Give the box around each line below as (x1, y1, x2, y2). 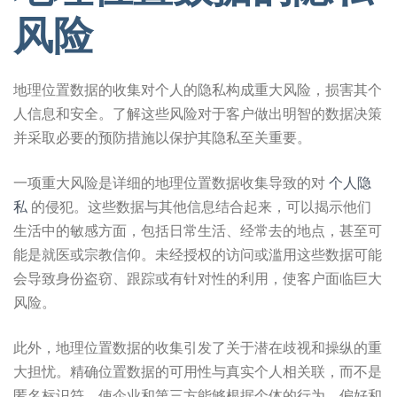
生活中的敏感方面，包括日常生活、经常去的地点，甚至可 (13, 222, 382, 239)
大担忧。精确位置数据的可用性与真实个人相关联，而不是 (13, 362, 382, 380)
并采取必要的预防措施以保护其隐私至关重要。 (13, 128, 311, 146)
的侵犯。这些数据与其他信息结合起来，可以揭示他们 (27, 198, 371, 215)
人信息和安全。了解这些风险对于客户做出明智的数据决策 (13, 105, 382, 122)
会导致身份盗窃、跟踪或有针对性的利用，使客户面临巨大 (13, 269, 382, 287)
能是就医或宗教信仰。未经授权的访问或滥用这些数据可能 (13, 245, 382, 263)
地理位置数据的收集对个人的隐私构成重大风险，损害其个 (13, 81, 382, 98)
